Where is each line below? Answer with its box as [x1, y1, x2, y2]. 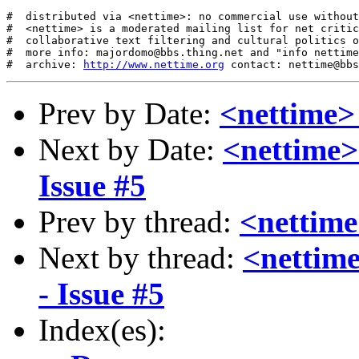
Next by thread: [38, 240, 243, 275]
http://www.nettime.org [83, 58, 224, 71]
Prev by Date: [38, 96, 220, 131]
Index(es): [38, 313, 166, 347]
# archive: [6, 58, 83, 71]
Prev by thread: [38, 204, 240, 239]
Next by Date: [38, 132, 223, 167]
